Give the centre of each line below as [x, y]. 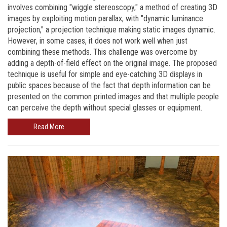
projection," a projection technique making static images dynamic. [111, 29]
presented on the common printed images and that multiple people [113, 96]
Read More [49, 126]
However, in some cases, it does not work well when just [98, 41]
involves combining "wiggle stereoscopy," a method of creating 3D [112, 7]
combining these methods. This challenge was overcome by [102, 52]
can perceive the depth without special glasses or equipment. [105, 107]
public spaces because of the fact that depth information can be [109, 85]
